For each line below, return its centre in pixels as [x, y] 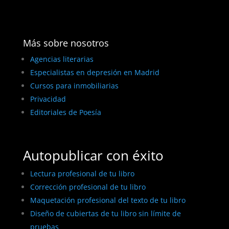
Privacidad [48, 99]
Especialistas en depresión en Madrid [95, 72]
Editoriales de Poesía [65, 112]
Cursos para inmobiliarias [74, 85]
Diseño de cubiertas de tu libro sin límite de [105, 213]
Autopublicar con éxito [93, 155]
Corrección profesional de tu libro [88, 187]
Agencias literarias [62, 59]
